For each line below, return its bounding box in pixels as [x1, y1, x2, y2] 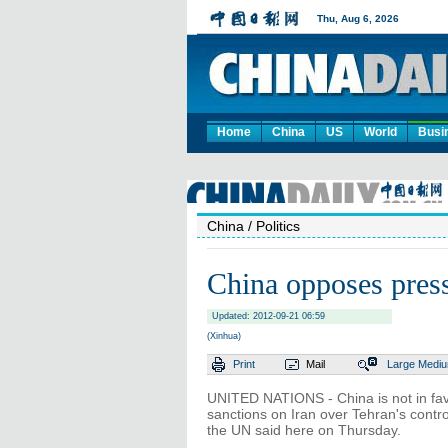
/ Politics [244, 218, 300, 234]
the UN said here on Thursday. [207, 422, 401, 438]
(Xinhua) [207, 331, 241, 341]
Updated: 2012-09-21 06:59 [212, 311, 325, 321]
